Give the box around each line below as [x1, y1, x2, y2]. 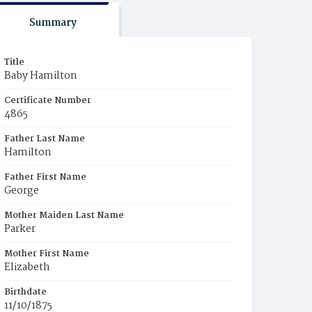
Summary [29, 15, 77, 31]
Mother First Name [4, 247, 89, 261]
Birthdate [4, 285, 47, 299]
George [4, 182, 39, 199]
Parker [4, 221, 36, 237]
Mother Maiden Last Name [4, 208, 124, 223]
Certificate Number [4, 93, 91, 108]
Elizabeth [4, 259, 50, 276]
